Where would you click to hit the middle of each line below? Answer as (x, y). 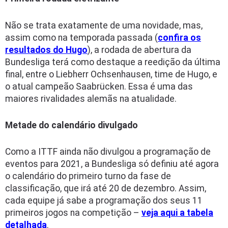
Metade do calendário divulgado (72, 125)
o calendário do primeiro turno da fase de (88, 176)
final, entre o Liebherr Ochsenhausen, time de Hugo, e (111, 74)
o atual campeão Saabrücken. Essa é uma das (99, 86)
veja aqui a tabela (177, 212)
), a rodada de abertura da (139, 50)
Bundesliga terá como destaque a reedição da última (113, 62)
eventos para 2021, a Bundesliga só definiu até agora (112, 164)
